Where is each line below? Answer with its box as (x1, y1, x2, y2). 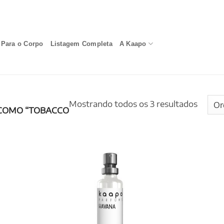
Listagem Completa (50, 39, 112, 47)
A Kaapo (119, 39, 146, 47)
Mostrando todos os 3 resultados (68, 98, 197, 109)
